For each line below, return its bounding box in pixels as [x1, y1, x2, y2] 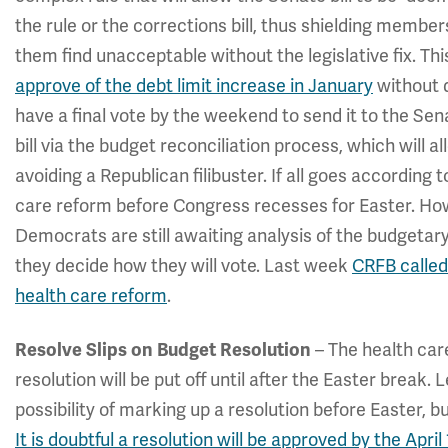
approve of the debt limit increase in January [15, 74, 373, 97]
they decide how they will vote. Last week [15, 254, 352, 277]
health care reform [15, 284, 167, 307]
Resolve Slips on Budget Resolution [15, 339, 311, 361]
